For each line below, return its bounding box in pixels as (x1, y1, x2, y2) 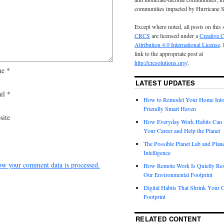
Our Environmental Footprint (143, 170, 212, 179)
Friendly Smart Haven (143, 104, 196, 113)
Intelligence (143, 148, 170, 157)
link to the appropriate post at (134, 49, 203, 58)
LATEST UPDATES (135, 78, 195, 88)
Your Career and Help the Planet (143, 126, 220, 135)
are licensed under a (150, 31, 199, 40)
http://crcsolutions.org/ (134, 58, 187, 67)
